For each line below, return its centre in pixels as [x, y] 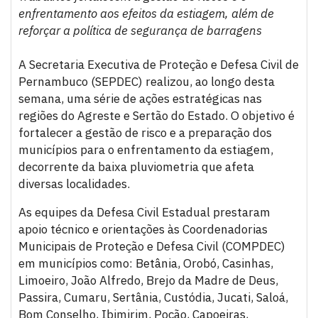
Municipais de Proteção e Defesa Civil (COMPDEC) [152, 246]
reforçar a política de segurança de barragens [140, 30]
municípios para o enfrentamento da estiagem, [146, 149]
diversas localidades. [74, 183]
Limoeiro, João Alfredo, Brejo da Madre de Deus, [148, 280]
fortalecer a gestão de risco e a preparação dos [145, 132]
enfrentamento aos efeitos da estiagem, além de [146, 13]
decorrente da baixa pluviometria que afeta [136, 166]
